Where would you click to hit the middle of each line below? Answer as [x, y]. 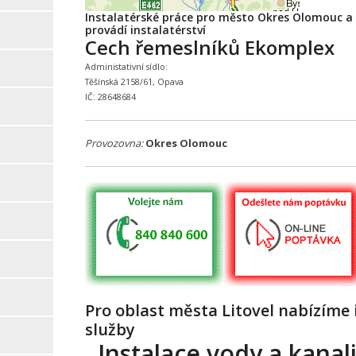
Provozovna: [114, 143]
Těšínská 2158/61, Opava [134, 82]
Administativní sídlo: [126, 67]
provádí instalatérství [145, 30]
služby [110, 330]
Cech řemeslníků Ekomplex [209, 48]
